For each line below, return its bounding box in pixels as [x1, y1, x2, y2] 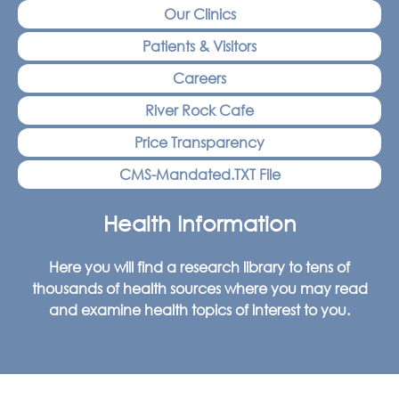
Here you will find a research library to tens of [49, 257, 350, 277]
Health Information [102, 209, 297, 237]
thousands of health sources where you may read [31, 279, 368, 298]
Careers [173, 69, 226, 88]
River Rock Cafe [145, 101, 254, 120]
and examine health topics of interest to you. [49, 300, 350, 320]
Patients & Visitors [142, 37, 256, 56]
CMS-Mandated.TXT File [118, 165, 281, 184]
